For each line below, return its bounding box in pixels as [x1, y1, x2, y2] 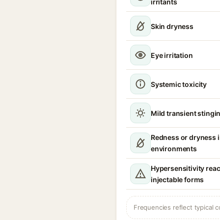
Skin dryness [151, 22, 193, 30]
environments [151, 144, 197, 153]
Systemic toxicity [151, 80, 207, 88]
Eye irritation [151, 51, 193, 59]
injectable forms [151, 175, 204, 184]
